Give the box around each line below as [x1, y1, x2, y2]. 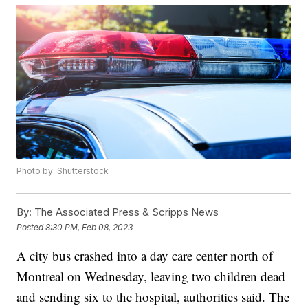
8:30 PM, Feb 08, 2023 [45, 221, 133, 232]
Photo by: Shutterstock [16, 166, 109, 177]
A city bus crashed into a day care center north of [16, 247, 274, 265]
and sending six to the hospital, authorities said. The [16, 288, 290, 306]
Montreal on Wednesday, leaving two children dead [16, 267, 286, 285]
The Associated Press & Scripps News [32, 206, 219, 219]
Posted [16, 221, 46, 232]
